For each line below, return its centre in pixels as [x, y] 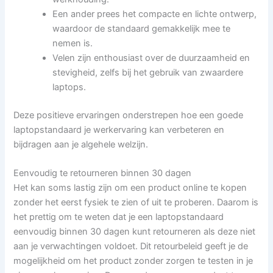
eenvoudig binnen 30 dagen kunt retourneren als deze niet [135, 232]
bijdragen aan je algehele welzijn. [81, 145]
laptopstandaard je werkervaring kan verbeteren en [119, 130]
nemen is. [73, 44]
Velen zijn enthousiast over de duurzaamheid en [151, 58]
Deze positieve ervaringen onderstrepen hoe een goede [129, 115]
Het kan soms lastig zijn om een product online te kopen [130, 188]
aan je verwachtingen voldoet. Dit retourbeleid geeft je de [131, 246]
